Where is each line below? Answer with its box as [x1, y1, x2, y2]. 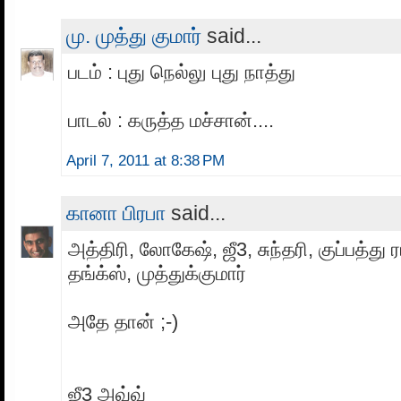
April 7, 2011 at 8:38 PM [66, 151, 225, 169]
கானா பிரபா [66, 200, 166, 225]
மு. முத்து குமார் [66, 23, 201, 47]
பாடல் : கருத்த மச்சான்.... [68, 108, 274, 132]
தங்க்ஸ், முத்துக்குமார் [68, 261, 246, 285]
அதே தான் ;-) [68, 310, 178, 333]
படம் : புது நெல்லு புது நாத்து [68, 60, 295, 83]
